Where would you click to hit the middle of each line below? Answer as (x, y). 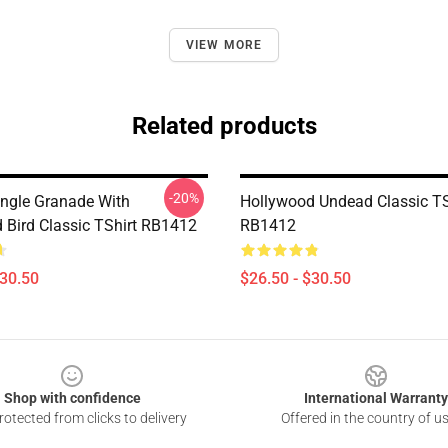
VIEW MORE (224, 45)
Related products (224, 126)
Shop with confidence (72, 398)
